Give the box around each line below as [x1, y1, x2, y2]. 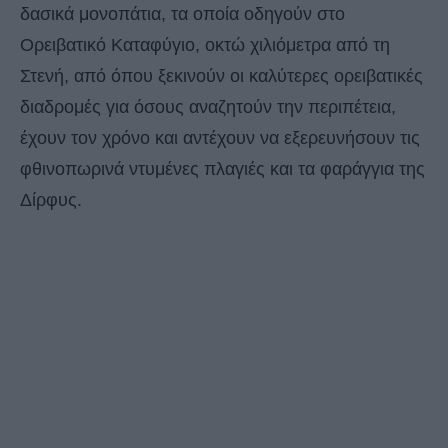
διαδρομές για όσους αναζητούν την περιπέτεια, [20, 97, 396, 118]
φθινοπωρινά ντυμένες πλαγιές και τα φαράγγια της [20, 159, 425, 180]
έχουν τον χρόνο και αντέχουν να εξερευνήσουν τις [20, 128, 420, 149]
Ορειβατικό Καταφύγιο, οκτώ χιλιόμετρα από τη [20, 35, 390, 56]
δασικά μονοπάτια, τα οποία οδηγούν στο [20, 4, 345, 25]
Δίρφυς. [20, 190, 82, 211]
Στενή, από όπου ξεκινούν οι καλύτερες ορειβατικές [20, 66, 423, 87]
